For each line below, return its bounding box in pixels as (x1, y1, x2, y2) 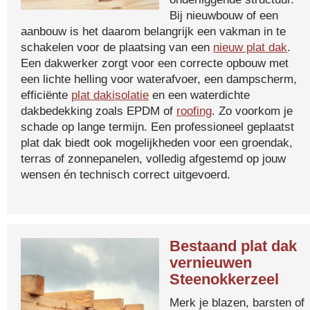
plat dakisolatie (71, 88, 149, 102)
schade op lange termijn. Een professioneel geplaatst (21, 120, 294, 134)
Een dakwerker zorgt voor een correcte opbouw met (21, 56, 289, 70)
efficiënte (21, 88, 71, 102)
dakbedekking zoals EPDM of (21, 104, 176, 118)
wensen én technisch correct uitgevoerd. (21, 167, 230, 181)
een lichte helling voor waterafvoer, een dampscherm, (21, 72, 297, 86)
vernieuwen (170, 254, 252, 271)
